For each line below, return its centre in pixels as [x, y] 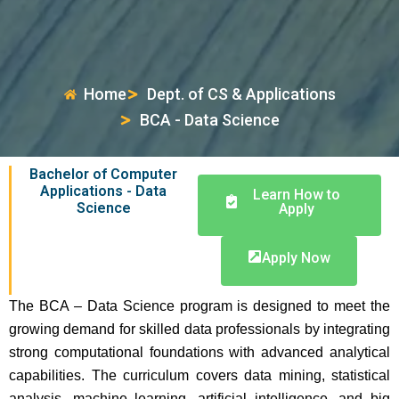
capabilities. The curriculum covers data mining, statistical [199, 375]
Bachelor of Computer [104, 174]
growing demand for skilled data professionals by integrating [199, 329]
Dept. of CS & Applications [241, 94]
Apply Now [297, 257]
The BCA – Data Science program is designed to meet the [199, 306]
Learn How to [296, 195]
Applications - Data [104, 191]
